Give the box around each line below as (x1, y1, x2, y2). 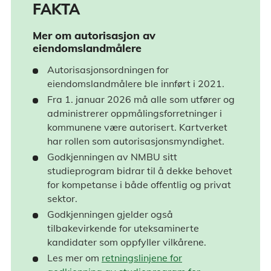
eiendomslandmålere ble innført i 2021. (47, 77, 224, 90)
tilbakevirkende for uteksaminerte (47, 221, 199, 234)
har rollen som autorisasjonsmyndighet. (47, 134, 224, 147)
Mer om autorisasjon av (33, 28, 155, 42)
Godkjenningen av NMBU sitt (47, 150, 177, 163)
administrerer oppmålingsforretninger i (47, 106, 222, 119)
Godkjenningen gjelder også (47, 207, 173, 220)
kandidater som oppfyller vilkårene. (47, 235, 206, 248)
